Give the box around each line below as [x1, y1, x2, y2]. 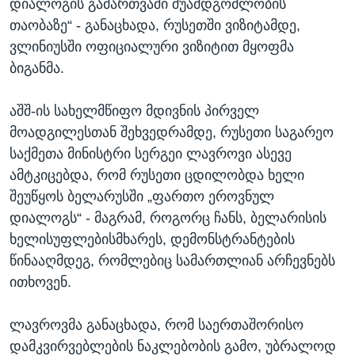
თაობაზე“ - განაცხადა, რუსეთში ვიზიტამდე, [10, 17, 300, 33]
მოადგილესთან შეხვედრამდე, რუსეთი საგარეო [10, 124, 334, 140]
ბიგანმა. [10, 59, 64, 76]
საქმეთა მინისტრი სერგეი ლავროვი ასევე [10, 145, 292, 162]
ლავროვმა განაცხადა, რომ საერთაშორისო [10, 316, 303, 333]
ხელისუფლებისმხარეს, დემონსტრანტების [10, 231, 295, 247]
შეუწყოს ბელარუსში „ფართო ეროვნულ [10, 188, 274, 204]
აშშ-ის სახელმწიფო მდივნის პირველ [10, 102, 259, 119]
